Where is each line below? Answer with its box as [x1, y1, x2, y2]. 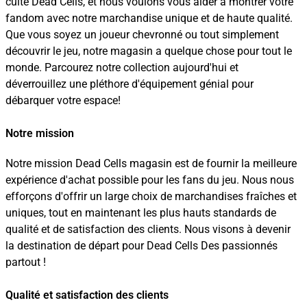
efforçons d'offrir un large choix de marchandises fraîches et [5, 190, 297, 203]
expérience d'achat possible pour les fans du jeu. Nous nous [5, 173, 294, 186]
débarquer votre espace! [5, 94, 121, 107]
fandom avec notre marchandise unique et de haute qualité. [5, 12, 293, 25]
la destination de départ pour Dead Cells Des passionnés [5, 239, 278, 252]
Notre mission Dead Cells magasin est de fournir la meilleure [5, 157, 297, 170]
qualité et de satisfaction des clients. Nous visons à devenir [5, 223, 291, 236]
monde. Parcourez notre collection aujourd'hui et [5, 61, 238, 74]
